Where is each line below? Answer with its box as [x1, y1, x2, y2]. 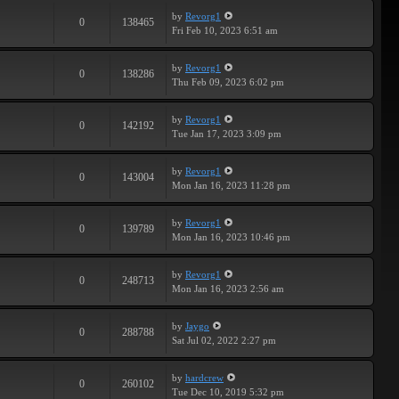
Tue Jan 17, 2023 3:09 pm [172, 128, 281, 139]
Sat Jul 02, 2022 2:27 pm [172, 335, 276, 346]
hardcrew [185, 372, 224, 383]
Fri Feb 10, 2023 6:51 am [172, 25, 278, 36]
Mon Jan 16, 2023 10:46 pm [172, 232, 290, 242]
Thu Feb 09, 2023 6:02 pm [172, 77, 284, 87]
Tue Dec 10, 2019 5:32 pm [172, 387, 284, 397]
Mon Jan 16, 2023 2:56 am [172, 283, 284, 294]
